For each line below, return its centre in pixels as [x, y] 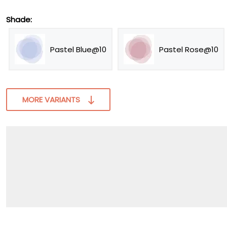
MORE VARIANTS [51, 100]
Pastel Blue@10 [78, 49]
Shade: [19, 20]
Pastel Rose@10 [189, 49]
